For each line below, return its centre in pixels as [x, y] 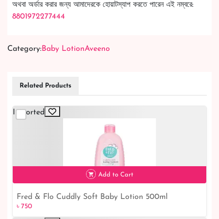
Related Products [45, 86]
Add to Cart [116, 175]
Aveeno [97, 49]
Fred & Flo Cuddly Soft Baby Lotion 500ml [92, 197]
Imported [29, 113]
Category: [24, 49]
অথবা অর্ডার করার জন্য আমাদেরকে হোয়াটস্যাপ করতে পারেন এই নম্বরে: [103, 5]
